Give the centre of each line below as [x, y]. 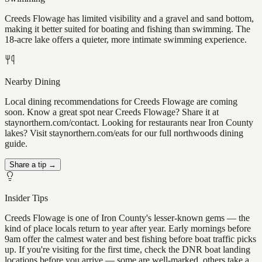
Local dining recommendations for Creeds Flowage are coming [121, 102]
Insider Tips [26, 198]
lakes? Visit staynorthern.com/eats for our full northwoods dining [124, 133]
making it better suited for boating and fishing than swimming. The [127, 29]
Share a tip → [33, 165]
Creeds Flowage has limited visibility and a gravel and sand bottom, [129, 19]
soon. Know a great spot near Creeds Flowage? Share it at [112, 112]
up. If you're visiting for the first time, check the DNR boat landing [127, 250]
